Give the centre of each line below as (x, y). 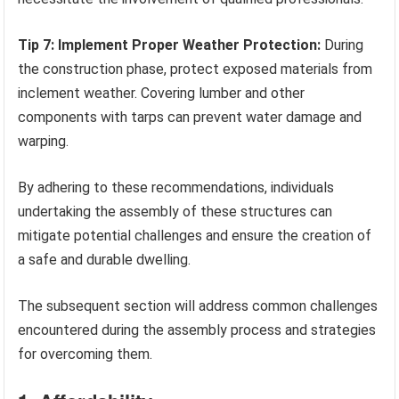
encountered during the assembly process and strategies (197, 330)
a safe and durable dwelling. (105, 260)
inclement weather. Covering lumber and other (162, 94)
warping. (44, 142)
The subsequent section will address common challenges (198, 306)
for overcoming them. (85, 354)
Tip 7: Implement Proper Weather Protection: (170, 45)
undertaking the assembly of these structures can (175, 212)
